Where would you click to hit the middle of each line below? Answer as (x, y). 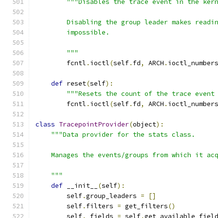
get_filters (145, 206)
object (145, 124)
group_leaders (113, 196)
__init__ (80, 186)
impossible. (73, 32)
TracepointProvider (94, 124)
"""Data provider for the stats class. (123, 135)
